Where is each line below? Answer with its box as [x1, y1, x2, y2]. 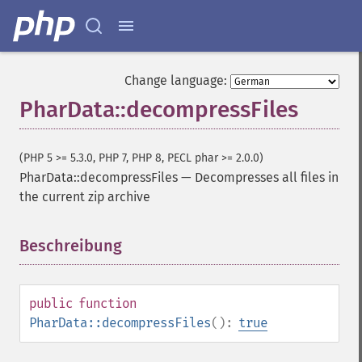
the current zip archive [19, 189, 150, 204]
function [78, 296, 137, 311]
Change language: [124, 73, 227, 88]
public [29, 296, 73, 311]
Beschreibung [19, 236, 122, 255]
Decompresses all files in [195, 170, 339, 185]
